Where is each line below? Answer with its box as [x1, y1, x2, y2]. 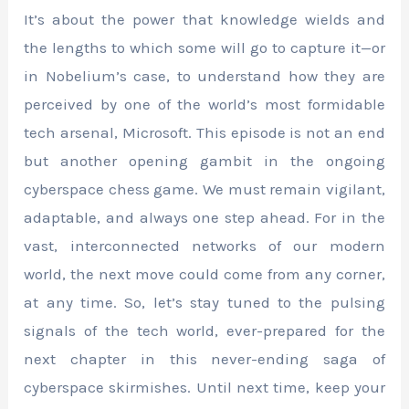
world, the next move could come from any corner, [24, 265, 385, 284]
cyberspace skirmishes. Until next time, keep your [24, 378, 385, 397]
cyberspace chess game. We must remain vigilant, [24, 180, 385, 199]
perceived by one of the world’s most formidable [24, 95, 385, 114]
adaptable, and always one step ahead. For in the [24, 208, 385, 227]
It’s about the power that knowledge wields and [24, 10, 385, 29]
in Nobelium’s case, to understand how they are [24, 67, 385, 86]
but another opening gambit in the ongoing [24, 152, 385, 171]
